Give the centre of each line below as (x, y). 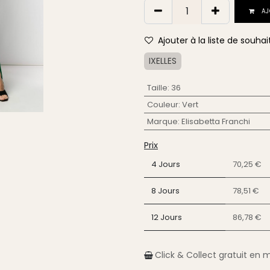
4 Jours (166, 164)
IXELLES (163, 61)
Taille (157, 88)
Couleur (162, 105)
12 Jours (167, 217)
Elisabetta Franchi (215, 121)
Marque (162, 121)
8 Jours (165, 191)
